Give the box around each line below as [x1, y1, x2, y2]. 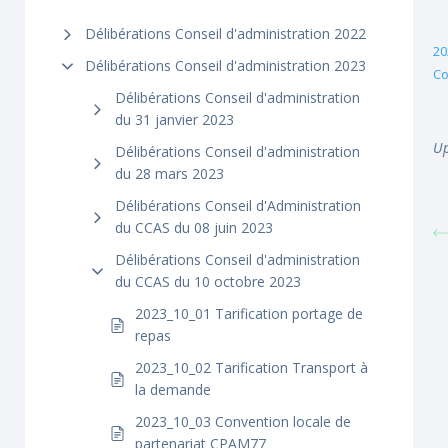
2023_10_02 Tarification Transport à [135, 358, 368, 377]
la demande [135, 380, 211, 399]
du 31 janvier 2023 [115, 110, 234, 129]
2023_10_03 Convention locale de [135, 412, 351, 431]
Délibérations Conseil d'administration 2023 [85, 56, 366, 75]
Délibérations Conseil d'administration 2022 [85, 24, 366, 43]
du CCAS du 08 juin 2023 [115, 218, 273, 237]
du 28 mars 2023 [115, 164, 224, 183]
